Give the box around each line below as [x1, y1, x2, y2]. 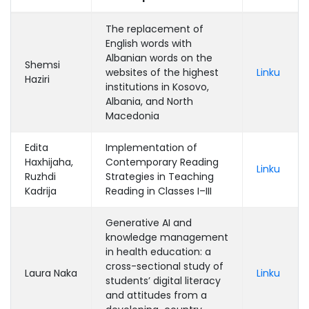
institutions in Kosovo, [106, 80, 209, 94]
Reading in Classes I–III [106, 184, 212, 198]
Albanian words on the [106, 51, 212, 65]
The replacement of [106, 22, 203, 36]
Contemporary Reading [106, 155, 219, 169]
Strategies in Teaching [106, 170, 214, 183]
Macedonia [106, 109, 159, 123]
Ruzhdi [25, 170, 56, 183]
